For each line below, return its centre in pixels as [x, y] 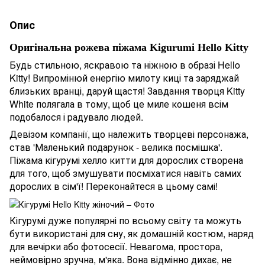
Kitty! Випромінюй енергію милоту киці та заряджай [124, 77]
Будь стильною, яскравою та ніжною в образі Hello [125, 64]
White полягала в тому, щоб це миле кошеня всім [119, 104]
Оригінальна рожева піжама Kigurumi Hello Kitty [129, 47]
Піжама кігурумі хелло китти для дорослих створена [126, 160]
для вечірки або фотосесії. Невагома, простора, [116, 247]
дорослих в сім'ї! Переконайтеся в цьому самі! [114, 186]
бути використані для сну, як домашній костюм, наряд [132, 234]
